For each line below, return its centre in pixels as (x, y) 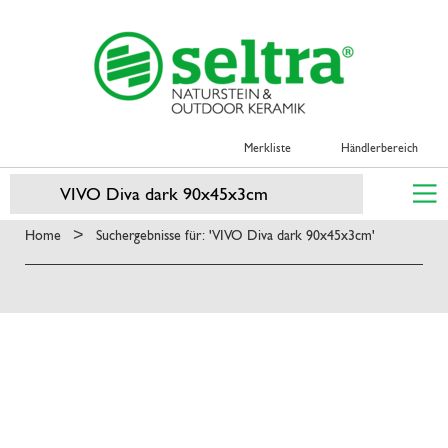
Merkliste (267, 148)
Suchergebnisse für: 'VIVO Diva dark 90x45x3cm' (235, 235)
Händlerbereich (379, 148)
